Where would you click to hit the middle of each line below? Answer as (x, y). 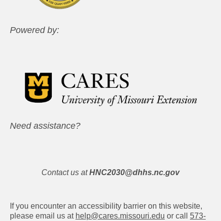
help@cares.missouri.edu (120, 216)
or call (177, 216)
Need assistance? (45, 126)
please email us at (43, 216)
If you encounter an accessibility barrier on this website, (106, 206)
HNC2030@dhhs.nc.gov (134, 172)
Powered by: (35, 30)
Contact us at (64, 172)
